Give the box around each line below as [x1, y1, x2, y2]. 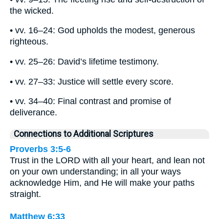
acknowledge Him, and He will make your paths [10, 178, 195, 188]
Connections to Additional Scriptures [14, 129, 153, 139]
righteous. [10, 37, 48, 47]
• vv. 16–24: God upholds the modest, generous [10, 25, 195, 36]
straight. [10, 189, 41, 199]
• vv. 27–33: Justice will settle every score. [10, 76, 174, 87]
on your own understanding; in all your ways [10, 167, 181, 177]
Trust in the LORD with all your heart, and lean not [10, 155, 205, 166]
